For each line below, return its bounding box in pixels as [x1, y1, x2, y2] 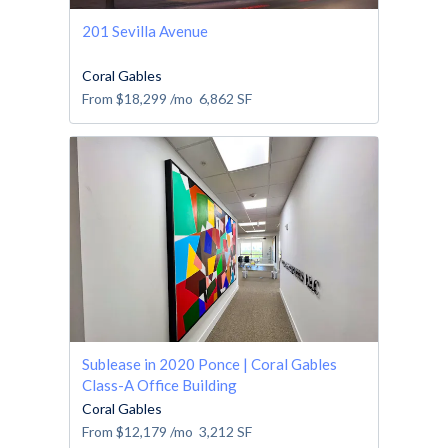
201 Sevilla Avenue [82, 21, 208, 40]
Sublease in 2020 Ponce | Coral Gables [82, 354, 337, 373]
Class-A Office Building [82, 375, 237, 394]
